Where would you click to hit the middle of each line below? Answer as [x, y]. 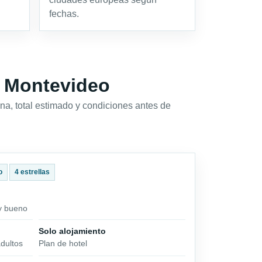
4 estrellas [32, 172]
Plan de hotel [63, 243]
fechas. [64, 13]
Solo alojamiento [73, 231]
